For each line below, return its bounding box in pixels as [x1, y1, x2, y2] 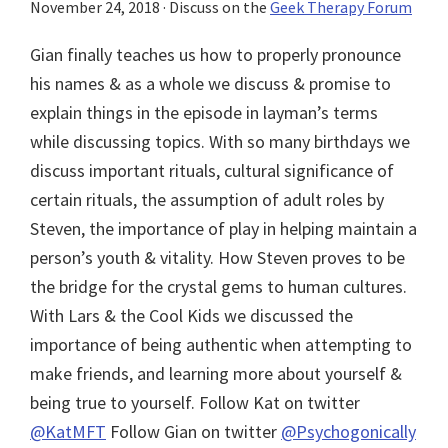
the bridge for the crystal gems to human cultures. [30, 274, 407, 298]
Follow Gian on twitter [110, 419, 281, 443]
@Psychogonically [281, 419, 416, 443]
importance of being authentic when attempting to [30, 332, 412, 356]
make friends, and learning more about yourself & [30, 361, 402, 385]
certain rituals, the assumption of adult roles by [30, 187, 384, 211]
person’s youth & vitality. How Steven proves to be [30, 245, 405, 269]
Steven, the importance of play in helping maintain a [30, 216, 417, 240]
